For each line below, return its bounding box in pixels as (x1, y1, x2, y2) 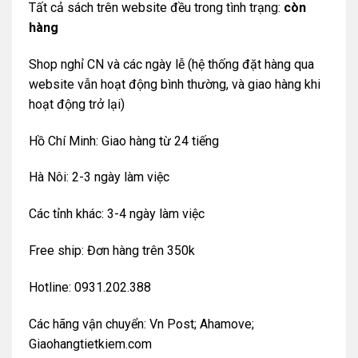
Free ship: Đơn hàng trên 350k (28, 243, 195, 259)
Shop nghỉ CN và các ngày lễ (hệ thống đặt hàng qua (28, 56, 314, 72)
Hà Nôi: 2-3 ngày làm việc (28, 169, 169, 185)
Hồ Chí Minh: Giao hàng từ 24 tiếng (28, 133, 219, 149)
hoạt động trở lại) (28, 96, 125, 112)
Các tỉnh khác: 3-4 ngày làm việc (28, 206, 205, 222)
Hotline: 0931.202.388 (28, 279, 151, 295)
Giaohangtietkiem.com (28, 336, 152, 352)
